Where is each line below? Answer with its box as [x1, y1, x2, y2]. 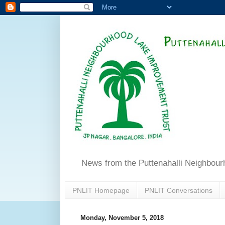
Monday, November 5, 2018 [80, 214, 164, 222]
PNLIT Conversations [145, 186, 212, 194]
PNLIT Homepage [72, 186, 130, 194]
